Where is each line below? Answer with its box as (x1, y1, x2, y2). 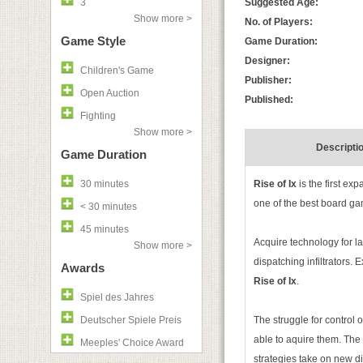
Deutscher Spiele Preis (80, 314, 181, 326)
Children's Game (80, 65, 154, 76)
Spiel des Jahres (80, 292, 154, 303)
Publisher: (245, 75, 292, 86)
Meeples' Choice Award (80, 337, 184, 348)
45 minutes (80, 224, 129, 235)
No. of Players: (245, 16, 313, 28)
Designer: (245, 55, 290, 66)
